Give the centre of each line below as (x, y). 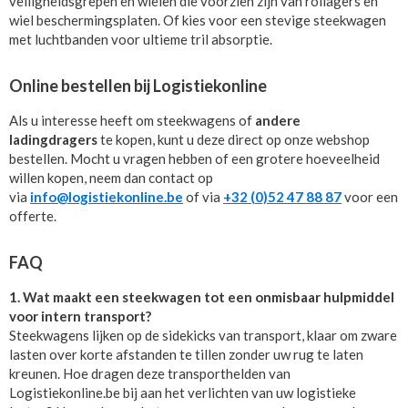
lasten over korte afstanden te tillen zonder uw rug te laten (186, 354)
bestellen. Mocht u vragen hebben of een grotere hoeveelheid (194, 158)
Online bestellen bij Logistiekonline (138, 85)
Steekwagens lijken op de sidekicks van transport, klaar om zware (203, 335)
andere (278, 120)
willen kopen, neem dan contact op (111, 177)
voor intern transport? (80, 316)
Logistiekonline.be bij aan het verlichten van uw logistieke (183, 392)
